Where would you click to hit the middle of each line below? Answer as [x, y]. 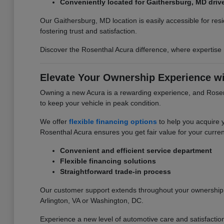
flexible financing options [113, 121]
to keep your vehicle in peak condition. [100, 103]
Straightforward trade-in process [115, 171]
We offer [54, 121]
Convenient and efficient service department [136, 150]
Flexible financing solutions [108, 161]
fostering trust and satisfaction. [88, 31]
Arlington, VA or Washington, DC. [91, 200]
